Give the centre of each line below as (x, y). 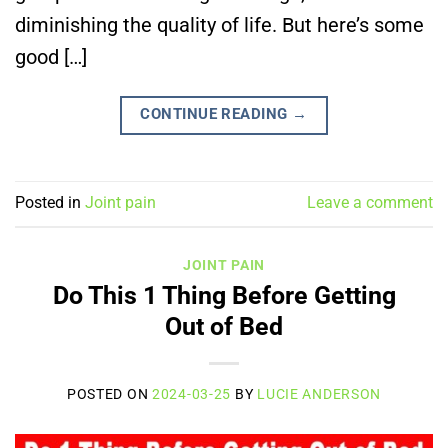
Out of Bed (224, 326)
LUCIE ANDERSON (319, 393)
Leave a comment (370, 202)
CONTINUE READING (216, 114)
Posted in (50, 202)
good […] (51, 57)
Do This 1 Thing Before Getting (224, 295)
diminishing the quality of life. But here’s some (219, 25)
